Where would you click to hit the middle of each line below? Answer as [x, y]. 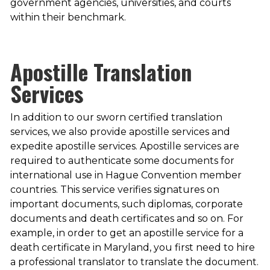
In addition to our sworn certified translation [116, 118]
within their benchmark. [68, 17]
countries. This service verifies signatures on [115, 190]
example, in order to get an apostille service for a [127, 233]
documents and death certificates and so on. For [127, 219]
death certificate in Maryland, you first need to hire [132, 248]
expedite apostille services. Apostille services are [124, 146]
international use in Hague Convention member [126, 175]
